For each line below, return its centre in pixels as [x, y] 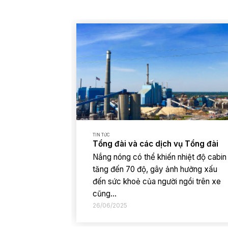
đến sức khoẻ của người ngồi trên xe [157, 181]
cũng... [105, 193]
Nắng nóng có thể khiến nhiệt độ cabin [160, 157]
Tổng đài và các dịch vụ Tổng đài [156, 144]
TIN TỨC [102, 135]
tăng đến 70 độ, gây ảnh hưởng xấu [155, 169]
